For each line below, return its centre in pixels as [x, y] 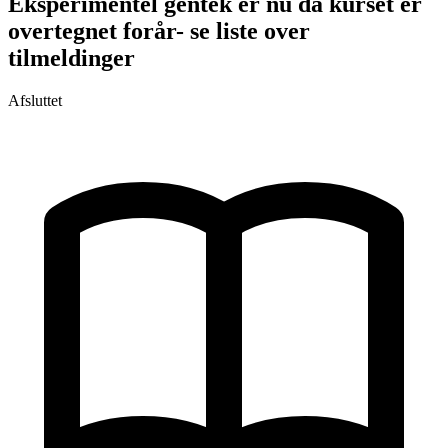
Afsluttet [35, 101]
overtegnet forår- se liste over [159, 31]
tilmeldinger [71, 58]
